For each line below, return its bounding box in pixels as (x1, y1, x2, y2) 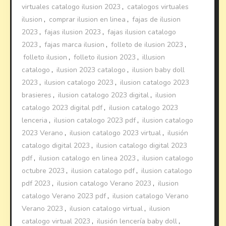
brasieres (22, 90, 52, 100)
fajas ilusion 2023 (44, 27, 101, 37)
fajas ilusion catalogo (107, 27, 177, 37)
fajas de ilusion (132, 15, 181, 25)
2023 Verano (22, 128, 64, 138)
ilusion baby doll (132, 65, 185, 75)
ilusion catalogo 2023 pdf (54, 116, 136, 126)
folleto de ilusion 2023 (111, 40, 184, 50)
